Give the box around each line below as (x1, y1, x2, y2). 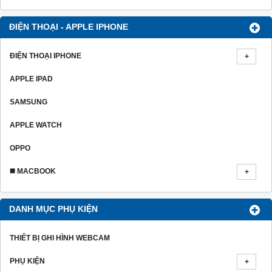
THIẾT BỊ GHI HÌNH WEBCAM (10, 234, 110, 243)
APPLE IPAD (10, 75, 53, 84)
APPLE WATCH (10, 121, 62, 130)
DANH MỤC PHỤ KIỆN (9, 205, 98, 214)
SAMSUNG (10, 98, 47, 107)
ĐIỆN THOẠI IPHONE (10, 52, 81, 61)
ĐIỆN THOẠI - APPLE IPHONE (9, 22, 128, 32)
